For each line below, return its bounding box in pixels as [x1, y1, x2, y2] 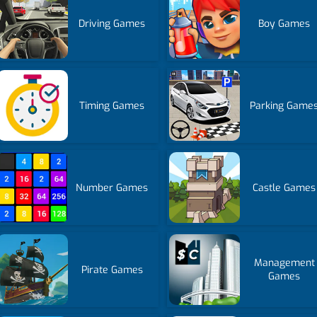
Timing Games [79, 98, 145, 113]
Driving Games [79, 16, 146, 30]
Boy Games [258, 16, 311, 30]
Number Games [76, 180, 149, 195]
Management [253, 256, 315, 270]
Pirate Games [81, 263, 143, 277]
